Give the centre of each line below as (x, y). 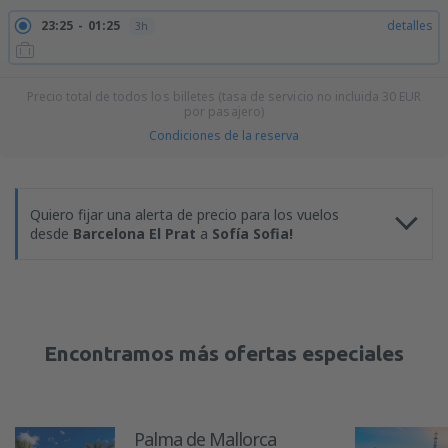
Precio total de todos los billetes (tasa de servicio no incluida (204, 96)
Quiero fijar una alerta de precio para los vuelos (184, 214)
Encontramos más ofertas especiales (224, 353)
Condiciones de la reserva (224, 135)
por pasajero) (224, 111)
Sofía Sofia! (252, 233)
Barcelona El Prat (134, 233)
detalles (410, 25)
